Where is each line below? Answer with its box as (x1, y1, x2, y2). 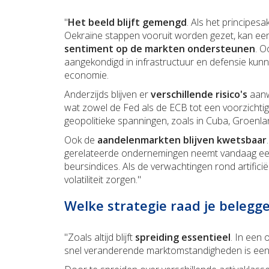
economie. (64, 68, 111, 82)
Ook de (64, 133, 97, 147)
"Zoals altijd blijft (64, 231, 135, 244)
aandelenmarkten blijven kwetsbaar (97, 133, 267, 147)
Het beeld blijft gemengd (68, 16, 187, 29)
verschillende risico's (151, 88, 250, 101)
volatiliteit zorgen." (64, 173, 144, 187)
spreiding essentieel (135, 231, 231, 244)
